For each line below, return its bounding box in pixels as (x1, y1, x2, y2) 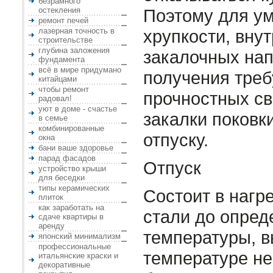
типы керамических (38, 183, 110, 193)
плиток (38, 193, 63, 202)
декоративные (38, 260, 90, 269)
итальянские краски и (38, 251, 118, 260)
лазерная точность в (38, 26, 115, 35)
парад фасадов (38, 154, 96, 163)
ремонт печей (38, 16, 88, 25)
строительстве (38, 35, 93, 44)
